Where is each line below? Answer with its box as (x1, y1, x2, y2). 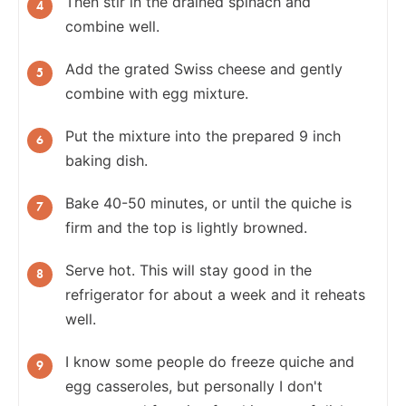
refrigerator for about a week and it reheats (65, 285, 365, 304)
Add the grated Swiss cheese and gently (65, 59, 343, 78)
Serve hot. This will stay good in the (65, 260, 312, 279)
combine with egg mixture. (65, 83, 248, 102)
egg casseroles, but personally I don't (65, 376, 323, 395)
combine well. (65, 16, 159, 35)
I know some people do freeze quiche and (65, 352, 354, 371)
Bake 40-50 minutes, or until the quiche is (65, 193, 352, 212)
